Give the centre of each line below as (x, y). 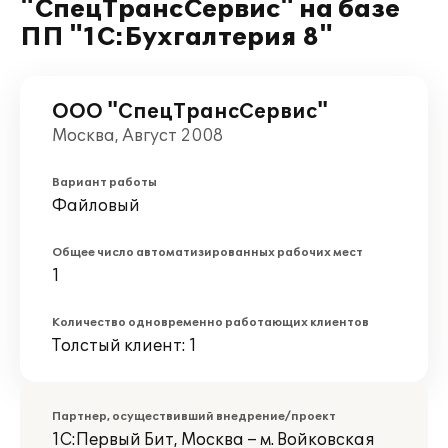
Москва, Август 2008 (137, 136)
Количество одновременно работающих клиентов (210, 322)
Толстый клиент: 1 (124, 346)
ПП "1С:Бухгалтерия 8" (176, 37)
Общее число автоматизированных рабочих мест (207, 252)
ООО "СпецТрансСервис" (190, 112)
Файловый (96, 206)
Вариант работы (104, 182)
